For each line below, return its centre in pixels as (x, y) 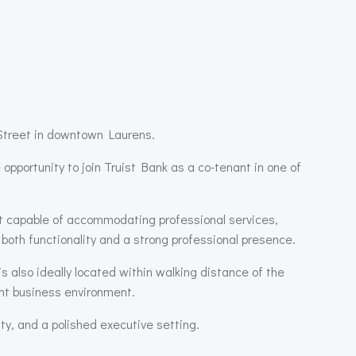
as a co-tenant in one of (234, 166)
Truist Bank (136, 166)
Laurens (130, 134)
